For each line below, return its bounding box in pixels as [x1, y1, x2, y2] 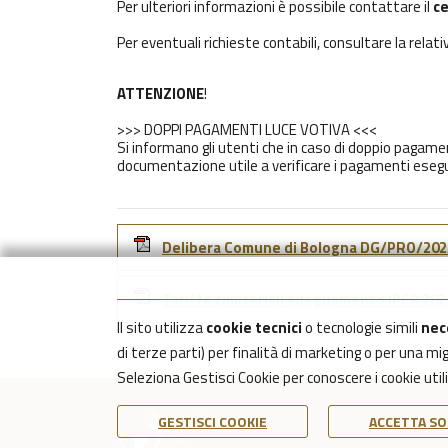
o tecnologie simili [302, 316, 421, 339]
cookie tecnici [206, 316, 302, 339]
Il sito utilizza [117, 316, 206, 339]
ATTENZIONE [117, 81, 204, 105]
